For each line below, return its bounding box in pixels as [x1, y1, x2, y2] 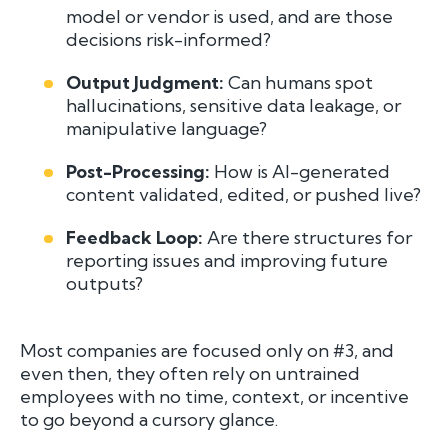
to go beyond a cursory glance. [20, 407, 278, 431]
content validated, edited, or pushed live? [66, 182, 422, 206]
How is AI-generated [210, 159, 391, 183]
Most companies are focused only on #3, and [20, 338, 394, 362]
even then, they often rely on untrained [20, 361, 360, 385]
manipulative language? [66, 116, 268, 140]
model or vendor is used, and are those [66, 4, 394, 28]
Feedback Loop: [66, 225, 204, 249]
